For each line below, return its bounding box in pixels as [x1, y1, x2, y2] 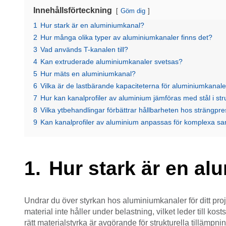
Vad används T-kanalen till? [40, 45, 128, 53]
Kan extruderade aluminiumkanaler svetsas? [40, 58, 183, 66]
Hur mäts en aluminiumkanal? [40, 70, 136, 78]
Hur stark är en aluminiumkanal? [40, 21, 144, 29]
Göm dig [121, 7, 145, 15]
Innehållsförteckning [33, 6, 112, 15]
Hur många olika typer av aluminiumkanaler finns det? [40, 33, 212, 41]
